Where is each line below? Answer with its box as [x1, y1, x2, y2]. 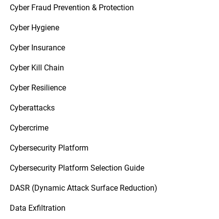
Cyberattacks [10, 102, 55, 112]
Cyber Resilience [10, 82, 66, 92]
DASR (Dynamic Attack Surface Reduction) [10, 182, 157, 193]
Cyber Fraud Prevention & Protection [10, 2, 134, 12]
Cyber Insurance [10, 42, 65, 52]
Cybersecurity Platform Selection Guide [10, 162, 144, 173]
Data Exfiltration [10, 202, 66, 213]
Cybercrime [10, 122, 48, 132]
